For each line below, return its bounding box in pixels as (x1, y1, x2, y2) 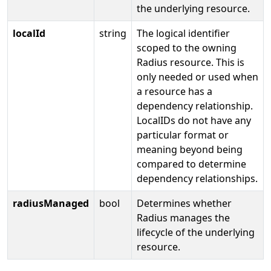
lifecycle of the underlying (137, 225, 255, 239)
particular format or (137, 128, 229, 142)
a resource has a (137, 84, 212, 98)
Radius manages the (137, 211, 230, 224)
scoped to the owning (137, 41, 237, 54)
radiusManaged (13, 196, 89, 210)
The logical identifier (137, 26, 230, 40)
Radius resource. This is (137, 55, 244, 69)
